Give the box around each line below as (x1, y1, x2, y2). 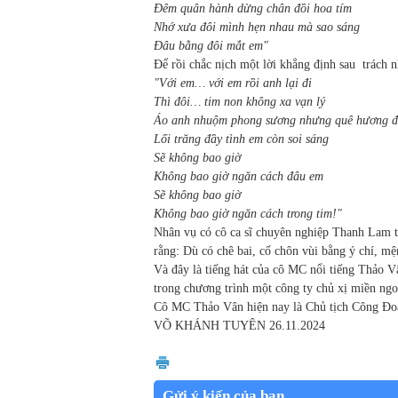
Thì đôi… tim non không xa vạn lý (154, 95, 325, 109)
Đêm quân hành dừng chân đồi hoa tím (154, 2, 352, 16)
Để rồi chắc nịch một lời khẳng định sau (154, 58, 355, 72)
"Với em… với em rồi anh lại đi (154, 76, 312, 91)
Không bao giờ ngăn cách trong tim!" (154, 207, 342, 221)
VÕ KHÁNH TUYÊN (154, 319, 266, 333)
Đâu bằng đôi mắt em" (154, 39, 268, 53)
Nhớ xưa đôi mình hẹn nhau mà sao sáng (154, 20, 360, 35)
